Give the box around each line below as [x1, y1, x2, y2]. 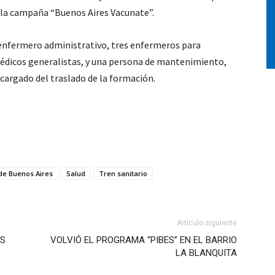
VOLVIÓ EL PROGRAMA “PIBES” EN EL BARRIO [50, 234, 237, 246]
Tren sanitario [99, 169, 147, 178]
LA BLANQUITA [176, 247, 237, 258]
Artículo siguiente [177, 219, 237, 227]
